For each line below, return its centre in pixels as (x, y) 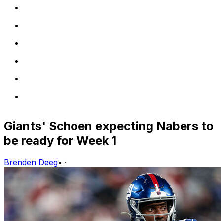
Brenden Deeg (31, 162)
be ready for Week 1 (60, 140)
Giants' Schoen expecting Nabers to (109, 126)
